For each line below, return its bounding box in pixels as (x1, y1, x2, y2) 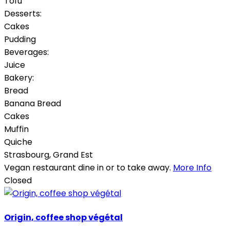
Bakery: (4, 71, 34, 84)
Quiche (4, 136, 32, 148)
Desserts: (4, 7, 42, 20)
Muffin (4, 123, 29, 135)
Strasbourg (4, 148, 49, 161)
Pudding (4, 33, 36, 45)
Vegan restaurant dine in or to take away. (4, 161, 173, 174)
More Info (173, 161, 212, 174)
